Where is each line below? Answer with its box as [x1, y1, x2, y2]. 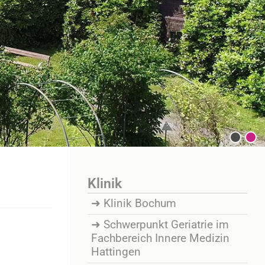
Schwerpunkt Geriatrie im [104, 218, 229, 231]
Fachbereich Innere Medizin [91, 232, 230, 245]
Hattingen [91, 245, 141, 258]
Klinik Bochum [104, 197, 176, 210]
